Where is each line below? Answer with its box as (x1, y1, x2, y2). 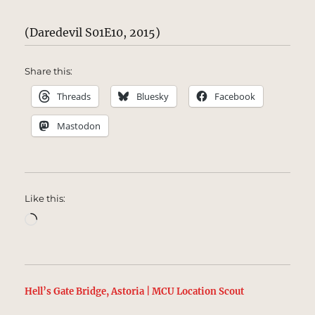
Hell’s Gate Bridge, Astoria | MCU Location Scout (25, 285, 245, 297)
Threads (57, 90, 91, 103)
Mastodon (57, 120, 101, 132)
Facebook (214, 90, 256, 103)
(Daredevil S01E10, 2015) (25, 25, 161, 39)
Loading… (37, 211, 92, 225)
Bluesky (136, 90, 169, 103)
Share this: (25, 65, 73, 77)
